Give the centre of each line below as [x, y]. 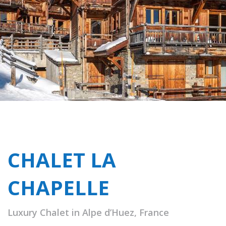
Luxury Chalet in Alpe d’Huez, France [88, 213]
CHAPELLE [59, 188]
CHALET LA [62, 160]
